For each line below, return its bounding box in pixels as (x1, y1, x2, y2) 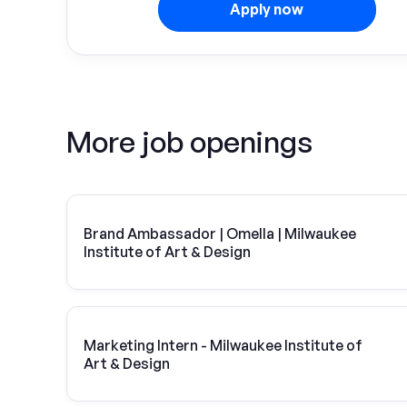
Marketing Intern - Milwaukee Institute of (84, 335, 362, 354)
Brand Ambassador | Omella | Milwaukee (84, 223, 356, 243)
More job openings (66, 124, 313, 160)
